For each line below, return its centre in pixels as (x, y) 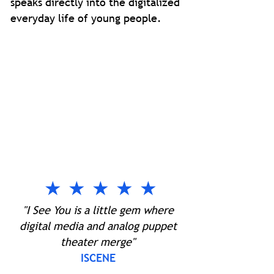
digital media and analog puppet (98, 226)
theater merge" (98, 242)
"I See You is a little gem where (98, 210)
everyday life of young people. (87, 18)
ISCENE (98, 258)
